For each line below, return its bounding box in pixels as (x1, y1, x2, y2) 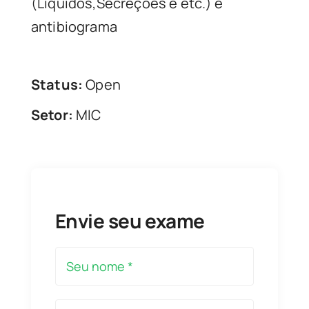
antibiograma (31, 17, 117, 36)
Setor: (31, 106, 73, 124)
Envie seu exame (55, 208, 205, 234)
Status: (31, 75, 83, 94)
